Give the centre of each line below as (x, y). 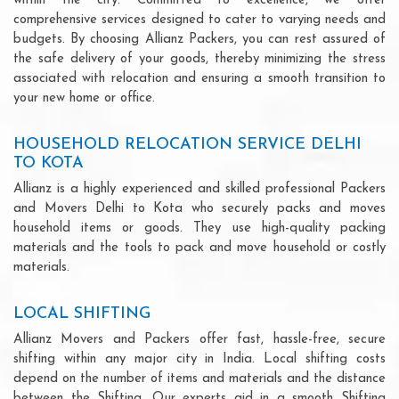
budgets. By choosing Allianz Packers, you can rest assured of (199, 39)
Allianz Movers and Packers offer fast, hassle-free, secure (199, 339)
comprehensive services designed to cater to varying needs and (199, 20)
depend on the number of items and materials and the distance (199, 379)
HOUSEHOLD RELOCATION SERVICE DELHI (187, 144)
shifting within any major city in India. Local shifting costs (199, 359)
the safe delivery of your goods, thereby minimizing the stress (199, 59)
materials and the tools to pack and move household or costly (199, 248)
